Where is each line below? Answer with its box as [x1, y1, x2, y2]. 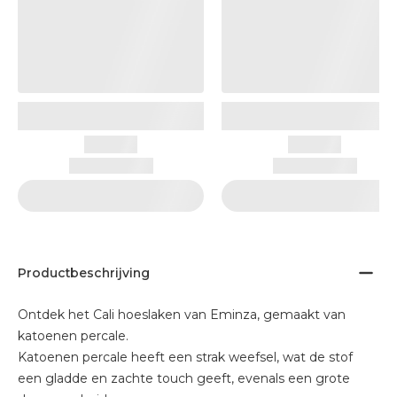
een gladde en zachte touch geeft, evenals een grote [18, 370, 350, 386]
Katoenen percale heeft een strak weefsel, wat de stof [18, 349, 353, 365]
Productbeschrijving [18, 265, 150, 281]
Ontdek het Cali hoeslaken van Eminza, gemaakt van [18, 307, 346, 323]
